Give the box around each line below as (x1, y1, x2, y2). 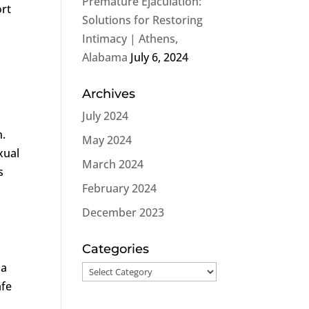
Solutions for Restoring (82, 12, 203, 28)
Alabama (82, 50, 128, 65)
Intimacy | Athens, (82, 31, 179, 46)
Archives (82, 86, 136, 101)
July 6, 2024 (130, 50, 189, 65)
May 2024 (82, 132, 132, 148)
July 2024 (82, 108, 129, 123)
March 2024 (82, 157, 144, 172)
